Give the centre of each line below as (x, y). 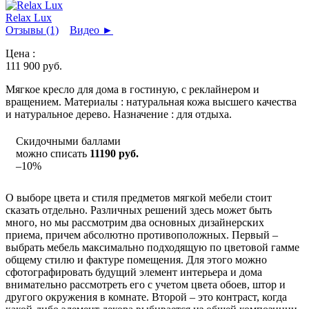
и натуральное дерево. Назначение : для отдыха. (119, 114)
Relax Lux (29, 17)
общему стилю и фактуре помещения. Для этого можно (136, 259)
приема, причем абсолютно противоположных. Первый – (142, 235)
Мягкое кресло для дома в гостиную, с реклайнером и (132, 89)
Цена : (20, 53)
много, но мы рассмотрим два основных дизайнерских (135, 222)
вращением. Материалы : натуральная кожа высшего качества (151, 101)
